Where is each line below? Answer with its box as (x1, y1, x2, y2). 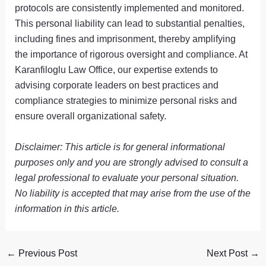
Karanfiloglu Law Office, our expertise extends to (15, 64, 218, 75)
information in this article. (15, 202, 120, 214)
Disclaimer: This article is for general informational (15, 141, 226, 152)
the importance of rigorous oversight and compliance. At (15, 48, 248, 59)
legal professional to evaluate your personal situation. (15, 172, 239, 183)
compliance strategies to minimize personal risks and (15, 94, 237, 106)
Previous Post (15, 248, 77, 259)
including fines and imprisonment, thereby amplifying (15, 33, 236, 44)
